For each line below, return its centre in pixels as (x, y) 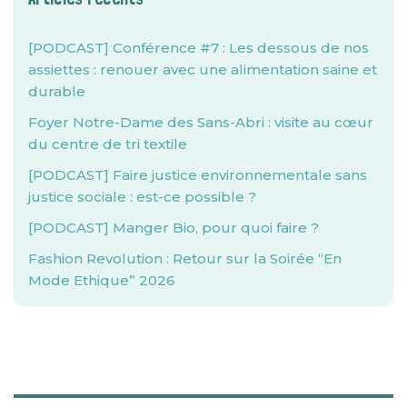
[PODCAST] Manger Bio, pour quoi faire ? (174, 228)
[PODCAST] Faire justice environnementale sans (198, 175)
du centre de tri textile (108, 144)
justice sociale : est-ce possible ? (142, 197)
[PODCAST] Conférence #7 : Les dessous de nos (199, 48)
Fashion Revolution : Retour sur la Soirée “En (185, 259)
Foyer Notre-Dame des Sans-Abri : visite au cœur (201, 123)
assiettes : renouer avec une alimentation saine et (203, 70)
